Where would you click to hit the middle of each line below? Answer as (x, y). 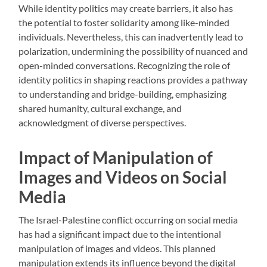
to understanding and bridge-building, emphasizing (123, 94)
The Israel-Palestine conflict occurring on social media (128, 220)
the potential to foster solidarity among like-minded (124, 23)
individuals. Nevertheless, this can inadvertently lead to (131, 37)
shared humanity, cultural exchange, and (100, 108)
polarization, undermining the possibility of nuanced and (133, 51)
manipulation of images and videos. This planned (117, 249)
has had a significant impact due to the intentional (120, 234)
